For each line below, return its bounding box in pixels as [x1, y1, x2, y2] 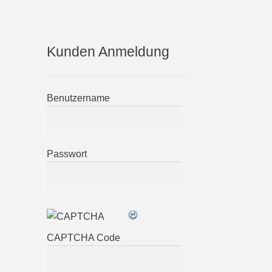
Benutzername [46, 92, 110, 103]
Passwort [46, 149, 87, 160]
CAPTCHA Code [46, 232, 120, 243]
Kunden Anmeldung [46, 43, 169, 59]
